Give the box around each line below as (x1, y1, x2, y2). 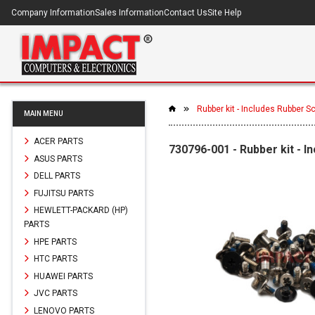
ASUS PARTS (32, 153, 82, 164)
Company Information (11, 8, 95, 18)
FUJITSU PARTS (32, 188, 94, 198)
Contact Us (164, 8, 207, 18)
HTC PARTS (32, 253, 77, 264)
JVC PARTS (32, 288, 77, 298)
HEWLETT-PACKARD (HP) (32, 205, 128, 215)
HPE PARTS (32, 236, 77, 247)
